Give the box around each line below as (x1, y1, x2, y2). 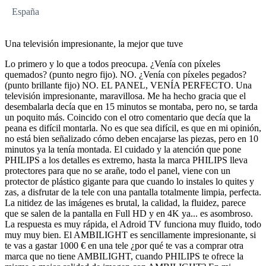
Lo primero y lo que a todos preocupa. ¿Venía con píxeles (5, 58, 220, 69)
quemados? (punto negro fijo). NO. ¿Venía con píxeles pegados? (5, 69, 246, 80)
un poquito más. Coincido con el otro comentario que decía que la (5, 112, 251, 122)
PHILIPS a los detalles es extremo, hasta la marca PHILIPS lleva (5, 154, 248, 165)
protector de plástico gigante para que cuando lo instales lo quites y (5, 176, 254, 186)
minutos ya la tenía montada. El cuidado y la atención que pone (5, 144, 241, 154)
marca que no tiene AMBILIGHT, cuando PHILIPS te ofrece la (5, 251, 243, 261)
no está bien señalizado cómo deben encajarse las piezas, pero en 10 (5, 133, 258, 144)
